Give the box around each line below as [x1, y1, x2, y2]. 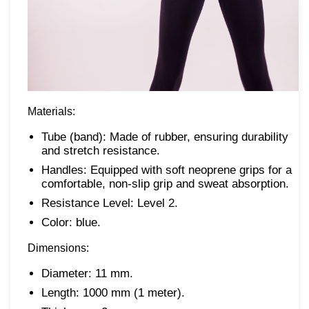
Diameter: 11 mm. [41, 266, 133, 280]
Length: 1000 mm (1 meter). [41, 286, 185, 299]
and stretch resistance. [41, 143, 160, 157]
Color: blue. [41, 215, 101, 229]
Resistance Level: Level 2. [41, 196, 178, 210]
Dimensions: [28, 241, 89, 254]
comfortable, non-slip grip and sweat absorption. [41, 177, 289, 190]
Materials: [28, 105, 75, 117]
